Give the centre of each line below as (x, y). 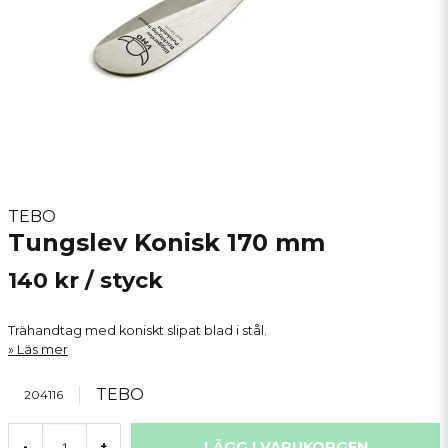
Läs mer (42, 349)
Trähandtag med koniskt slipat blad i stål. (137, 330)
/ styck (124, 280)
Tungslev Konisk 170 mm (166, 242)
